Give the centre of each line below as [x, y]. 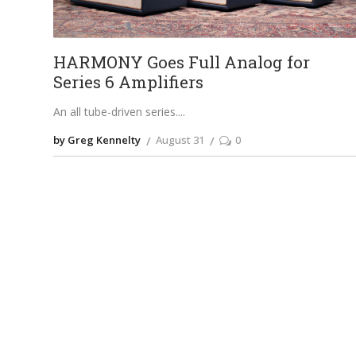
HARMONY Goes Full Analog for [182, 62]
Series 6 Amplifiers [129, 82]
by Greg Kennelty [97, 140]
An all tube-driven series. [116, 112]
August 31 [180, 140]
